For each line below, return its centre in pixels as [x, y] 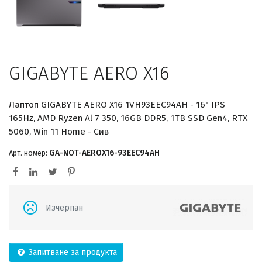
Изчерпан [64, 208]
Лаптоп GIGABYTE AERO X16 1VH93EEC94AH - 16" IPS [117, 104]
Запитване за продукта [71, 253]
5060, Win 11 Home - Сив [59, 131]
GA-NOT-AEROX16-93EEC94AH [104, 153]
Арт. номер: [29, 153]
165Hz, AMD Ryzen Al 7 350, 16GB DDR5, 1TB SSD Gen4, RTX [128, 118]
